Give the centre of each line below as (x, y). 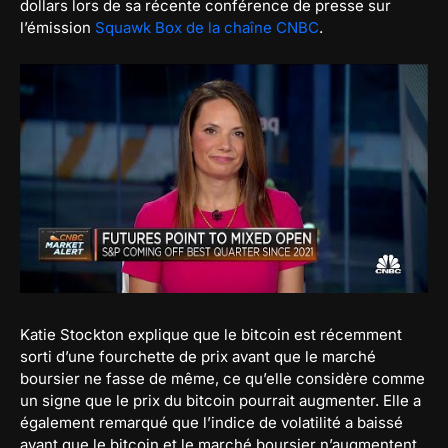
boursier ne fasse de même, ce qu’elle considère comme (222, 378)
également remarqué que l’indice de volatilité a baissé (211, 422)
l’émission (57, 27)
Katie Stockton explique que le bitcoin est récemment (211, 334)
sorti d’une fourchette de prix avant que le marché (198, 356)
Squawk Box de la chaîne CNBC (207, 27)
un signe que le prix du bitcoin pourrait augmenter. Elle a (220, 400)
